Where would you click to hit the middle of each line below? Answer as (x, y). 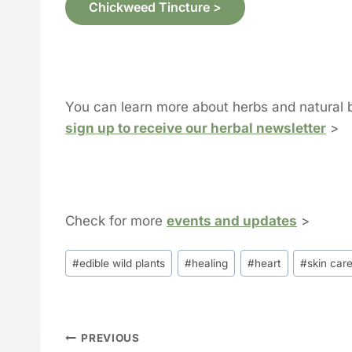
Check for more (116, 220)
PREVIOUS (110, 338)
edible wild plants (123, 263)
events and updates (232, 220)
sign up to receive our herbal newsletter (196, 128)
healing (210, 263)
